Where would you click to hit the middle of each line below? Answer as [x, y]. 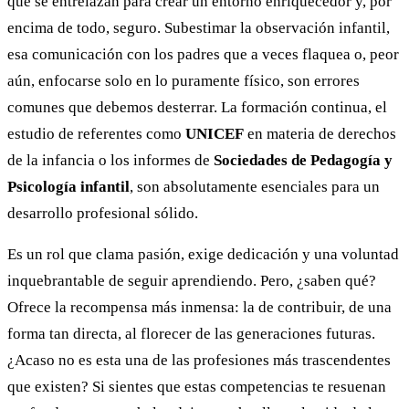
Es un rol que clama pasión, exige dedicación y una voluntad [203, 255]
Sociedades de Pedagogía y [303, 161]
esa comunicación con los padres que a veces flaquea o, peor [203, 55]
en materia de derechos [320, 134]
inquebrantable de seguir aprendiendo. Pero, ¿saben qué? [192, 281]
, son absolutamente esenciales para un [255, 187]
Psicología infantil [68, 187]
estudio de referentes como [96, 134]
